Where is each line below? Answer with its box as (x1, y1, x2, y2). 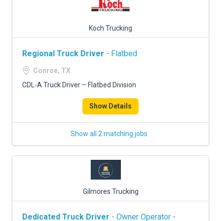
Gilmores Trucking (82, 187, 139, 195)
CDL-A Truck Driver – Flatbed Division (22, 81, 136, 89)
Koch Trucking (89, 24, 132, 32)
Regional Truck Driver (22, 49, 104, 58)
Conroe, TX (33, 67, 71, 74)
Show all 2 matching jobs (71, 130, 147, 138)
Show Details (89, 102, 132, 110)
